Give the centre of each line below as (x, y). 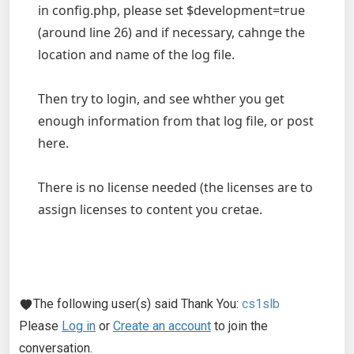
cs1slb (261, 304)
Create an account (162, 326)
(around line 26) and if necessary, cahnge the (171, 32)
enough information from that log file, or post (176, 121)
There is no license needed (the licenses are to (175, 187)
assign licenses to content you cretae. (150, 209)
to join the (239, 326)
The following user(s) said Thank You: (137, 304)
